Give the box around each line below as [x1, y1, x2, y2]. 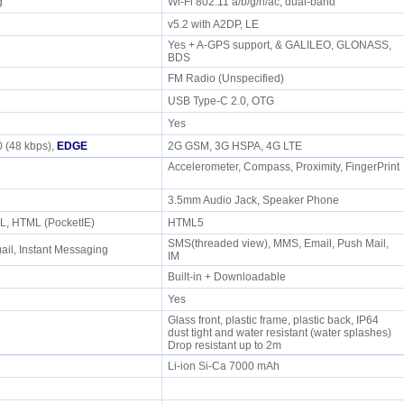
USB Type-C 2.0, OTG [167, 95, 280, 107]
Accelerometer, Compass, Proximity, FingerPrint [167, 161, 399, 173]
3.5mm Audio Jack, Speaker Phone [167, 194, 344, 207]
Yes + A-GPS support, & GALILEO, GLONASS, [167, 39, 391, 51]
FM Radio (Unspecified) [167, 72, 289, 85]
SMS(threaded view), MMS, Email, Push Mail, [167, 237, 389, 250]
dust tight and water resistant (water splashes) [167, 326, 391, 339]
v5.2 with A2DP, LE [167, 18, 264, 31]
